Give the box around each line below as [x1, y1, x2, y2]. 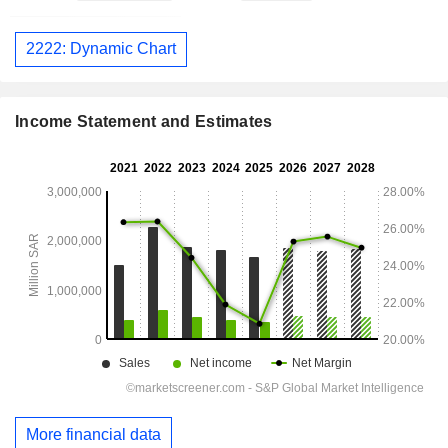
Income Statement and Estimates [15, 113, 273, 130]
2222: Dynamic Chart [26, 40, 176, 58]
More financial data [26, 425, 161, 443]
